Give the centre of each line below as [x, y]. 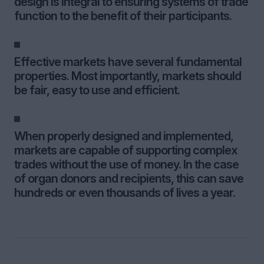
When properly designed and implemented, [124, 136]
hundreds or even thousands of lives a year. [125, 193]
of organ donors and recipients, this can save [129, 179]
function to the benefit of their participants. [123, 16]
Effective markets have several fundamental [128, 62]
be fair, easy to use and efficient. [97, 90]
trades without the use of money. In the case [126, 164]
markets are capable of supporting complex [126, 150]
